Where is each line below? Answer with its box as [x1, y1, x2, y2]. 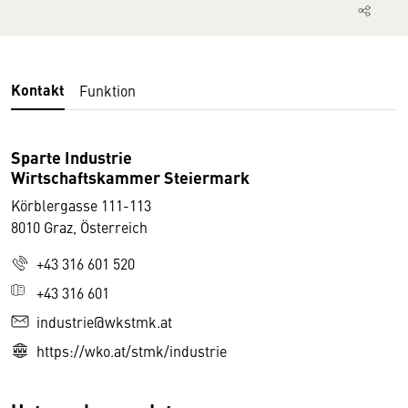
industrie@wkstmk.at [36, 311, 172, 332]
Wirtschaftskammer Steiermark [11, 165, 250, 189]
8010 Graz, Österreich [11, 217, 148, 238]
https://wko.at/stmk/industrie [36, 341, 227, 362]
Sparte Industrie [11, 145, 132, 169]
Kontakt [11, 79, 65, 101]
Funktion [79, 80, 136, 101]
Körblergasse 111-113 [11, 195, 151, 216]
